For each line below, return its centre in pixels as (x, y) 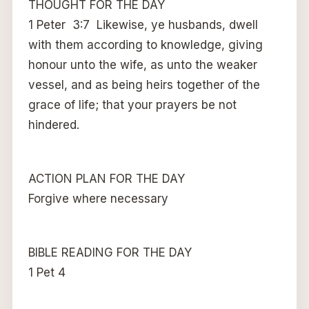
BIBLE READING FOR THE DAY (110, 252)
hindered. (53, 124)
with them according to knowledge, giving (145, 44)
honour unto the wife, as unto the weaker (142, 64)
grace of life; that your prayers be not (132, 104)
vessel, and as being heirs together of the (144, 84)
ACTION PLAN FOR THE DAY (106, 178)
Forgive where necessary (98, 198)
